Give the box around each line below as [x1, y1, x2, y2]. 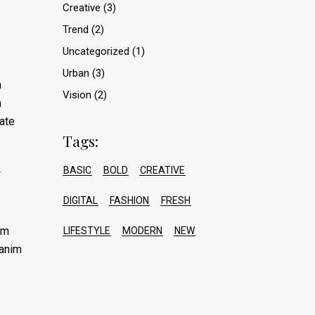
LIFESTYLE [63, 225, 110, 236]
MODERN [122, 225, 162, 236]
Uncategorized [62, 45, 129, 58]
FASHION [109, 195, 149, 206]
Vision [62, 89, 91, 101]
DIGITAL [63, 195, 98, 206]
